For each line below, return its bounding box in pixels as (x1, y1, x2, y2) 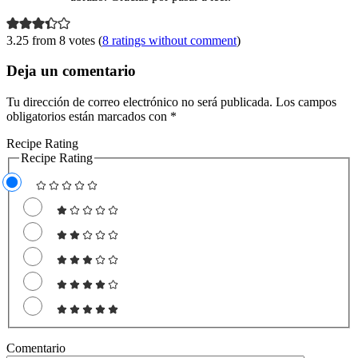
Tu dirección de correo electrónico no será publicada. (6, 95, 272, 109)
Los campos (272, 95, 336, 109)
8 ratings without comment (102, 33, 237, 47)
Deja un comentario (6, 62, 136, 80)
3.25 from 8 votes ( (6, 33, 102, 47)
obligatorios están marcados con (6, 109, 170, 124)
